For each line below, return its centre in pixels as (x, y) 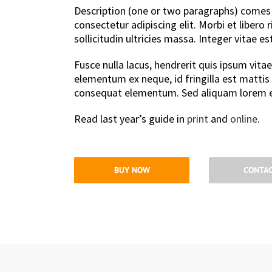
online (244, 119)
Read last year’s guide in (131, 119)
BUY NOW (132, 170)
